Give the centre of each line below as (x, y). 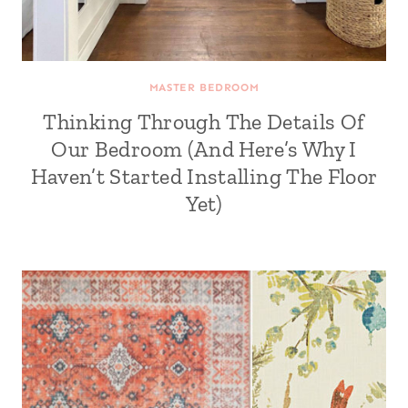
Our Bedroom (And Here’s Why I (204, 149)
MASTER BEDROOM (204, 87)
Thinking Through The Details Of (204, 122)
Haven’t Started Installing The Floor (204, 176)
